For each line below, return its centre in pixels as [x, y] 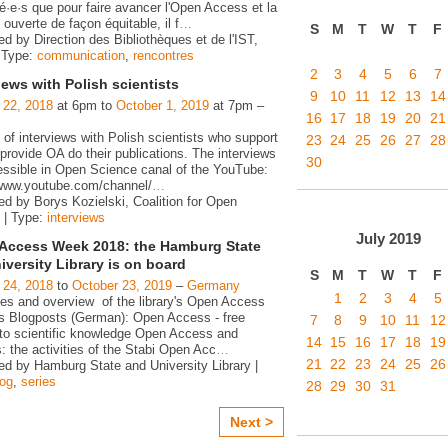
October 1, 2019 [162, 106]
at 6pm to [84, 106]
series [38, 382]
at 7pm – [236, 106]
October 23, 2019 [122, 286]
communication [81, 55]
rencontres [163, 55]
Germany [213, 286]
